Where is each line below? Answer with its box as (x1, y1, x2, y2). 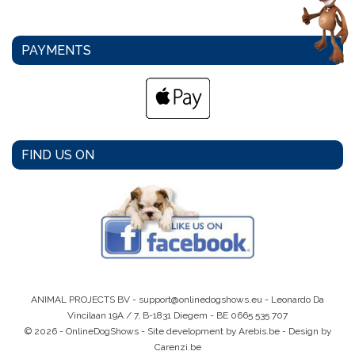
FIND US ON (21, 147, 94, 163)
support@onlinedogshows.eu (139, 293, 262, 305)
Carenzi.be (154, 341, 201, 353)
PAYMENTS (21, 43, 91, 59)
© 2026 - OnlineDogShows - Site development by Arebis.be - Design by (24, 325, 331, 337)
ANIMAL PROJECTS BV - (31, 293, 139, 305)
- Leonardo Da (262, 293, 324, 305)
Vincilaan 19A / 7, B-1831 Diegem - (67, 309, 216, 321)
